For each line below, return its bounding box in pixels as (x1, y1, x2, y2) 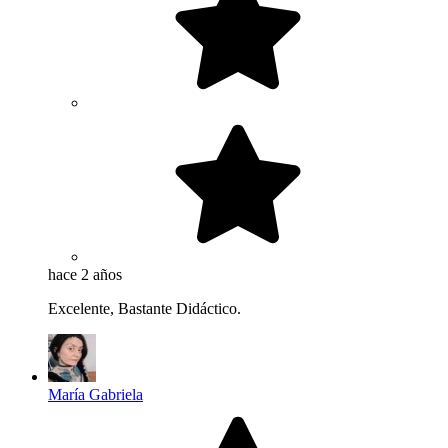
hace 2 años (48, 266, 122, 284)
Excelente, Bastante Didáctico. (48, 300, 241, 318)
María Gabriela (48, 386, 143, 404)
